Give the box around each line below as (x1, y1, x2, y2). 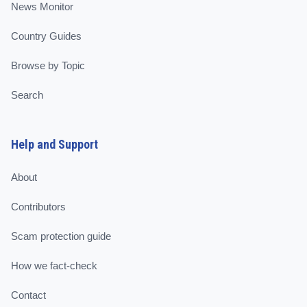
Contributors (11, 201, 66, 212)
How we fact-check (11, 260, 97, 271)
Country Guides (11, 30, 82, 42)
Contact (11, 289, 46, 301)
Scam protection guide (11, 230, 111, 242)
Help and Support (11, 137, 98, 151)
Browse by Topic (11, 60, 85, 71)
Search (11, 89, 43, 101)
